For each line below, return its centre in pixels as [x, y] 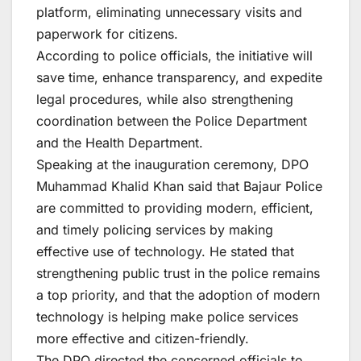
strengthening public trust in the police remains [178, 273]
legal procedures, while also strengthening [165, 99]
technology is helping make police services [167, 316]
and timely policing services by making [155, 229]
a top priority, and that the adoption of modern [178, 295]
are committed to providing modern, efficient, [175, 207]
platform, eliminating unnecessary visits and [169, 12]
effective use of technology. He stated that [165, 251]
